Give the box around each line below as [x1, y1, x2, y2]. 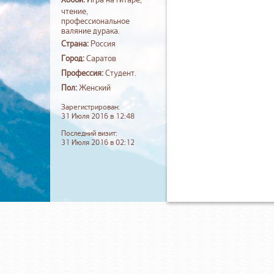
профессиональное [61, 17, 130, 26]
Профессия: [61, 68, 103, 78]
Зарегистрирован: [61, 103, 120, 112]
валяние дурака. [61, 26, 120, 36]
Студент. [105, 68, 136, 78]
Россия [91, 39, 116, 49]
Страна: [61, 39, 89, 49]
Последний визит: [61, 129, 117, 138]
